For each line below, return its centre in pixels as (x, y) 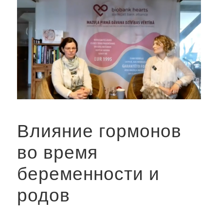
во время (57, 152)
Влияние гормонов (99, 131)
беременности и (88, 174)
